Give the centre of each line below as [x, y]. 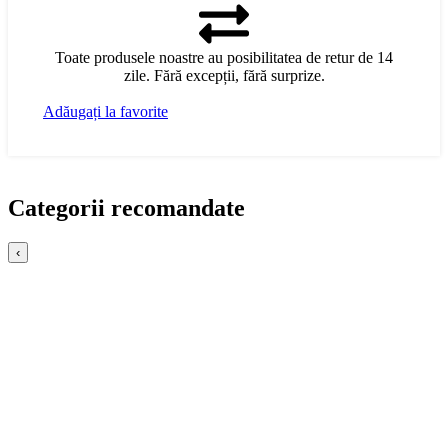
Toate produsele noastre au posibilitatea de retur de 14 [224, 57]
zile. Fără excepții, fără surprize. [224, 75]
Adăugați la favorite [105, 111]
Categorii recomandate [126, 208]
